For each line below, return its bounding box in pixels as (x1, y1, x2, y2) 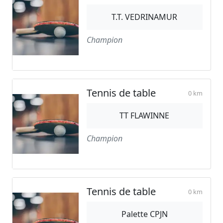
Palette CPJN (121, 208, 168, 220)
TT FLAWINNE (119, 110, 170, 121)
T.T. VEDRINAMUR (111, 11, 178, 22)
